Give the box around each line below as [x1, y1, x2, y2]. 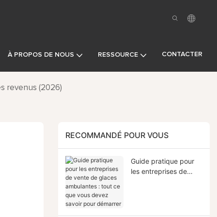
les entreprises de [130, 167, 187, 175]
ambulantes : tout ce [130, 187, 196, 196]
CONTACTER [162, 50, 202, 58]
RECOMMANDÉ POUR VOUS [65, 130, 169, 140]
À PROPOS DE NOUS [8, 51, 74, 58]
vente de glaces [130, 177, 182, 186]
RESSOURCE [98, 51, 138, 58]
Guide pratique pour [130, 156, 194, 165]
